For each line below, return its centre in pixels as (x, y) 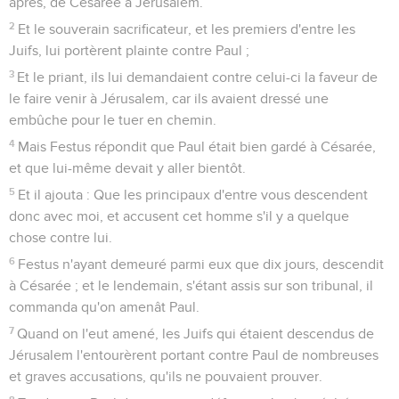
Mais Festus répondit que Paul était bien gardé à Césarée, (197, 147)
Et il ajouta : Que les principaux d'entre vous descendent (193, 195)
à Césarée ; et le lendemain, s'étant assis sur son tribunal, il (191, 285)
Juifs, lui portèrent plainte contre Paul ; (129, 50)
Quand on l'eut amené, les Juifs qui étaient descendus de (196, 334)
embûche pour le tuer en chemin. (113, 120)
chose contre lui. (61, 237)
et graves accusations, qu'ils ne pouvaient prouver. (166, 376)
